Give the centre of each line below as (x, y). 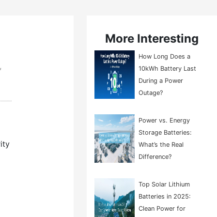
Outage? (151, 93)
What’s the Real (161, 145)
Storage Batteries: (165, 132)
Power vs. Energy (164, 120)
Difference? (155, 157)
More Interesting (152, 39)
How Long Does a (165, 56)
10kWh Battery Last (168, 69)
